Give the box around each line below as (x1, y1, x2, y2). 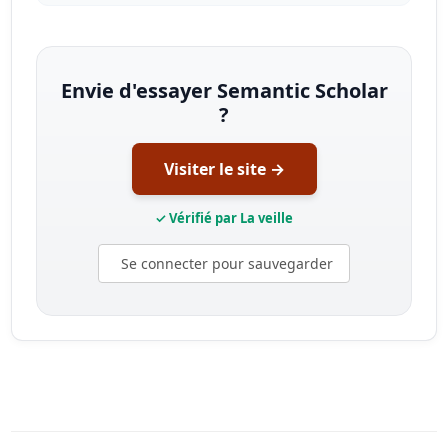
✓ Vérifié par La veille (155, 208, 293, 227)
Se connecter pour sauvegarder (121, 253, 333, 273)
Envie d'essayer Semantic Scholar (60, 76, 388, 104)
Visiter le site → (163, 157, 285, 180)
